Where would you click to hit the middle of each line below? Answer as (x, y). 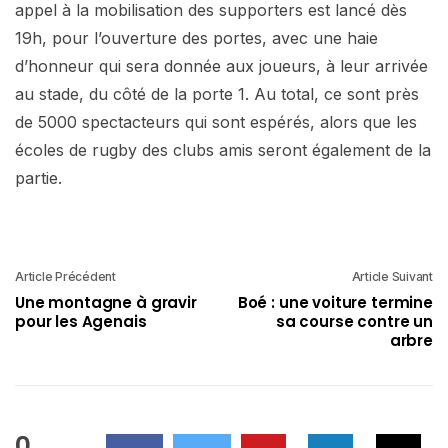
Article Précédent (65, 276)
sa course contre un (354, 321)
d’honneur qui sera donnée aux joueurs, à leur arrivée (221, 65)
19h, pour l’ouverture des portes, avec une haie (196, 37)
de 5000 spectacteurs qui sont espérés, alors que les (216, 121)
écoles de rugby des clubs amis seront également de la (223, 149)
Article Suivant (392, 276)
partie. (38, 177)
